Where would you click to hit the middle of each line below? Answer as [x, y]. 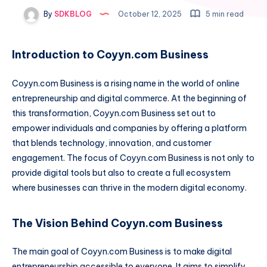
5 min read [223, 14]
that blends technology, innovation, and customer [112, 143]
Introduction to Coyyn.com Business [110, 55]
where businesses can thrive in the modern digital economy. [129, 187]
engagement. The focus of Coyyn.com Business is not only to [133, 158]
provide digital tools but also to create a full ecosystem [121, 173]
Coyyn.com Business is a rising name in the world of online [126, 83]
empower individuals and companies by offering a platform [129, 128]
